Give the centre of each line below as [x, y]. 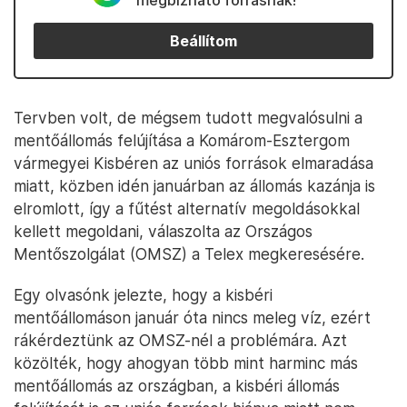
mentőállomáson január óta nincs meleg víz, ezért [192, 318]
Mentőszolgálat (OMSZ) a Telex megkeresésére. [189, 254]
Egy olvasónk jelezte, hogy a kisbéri [143, 295]
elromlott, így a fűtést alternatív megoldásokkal [187, 208]
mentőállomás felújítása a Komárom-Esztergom [182, 140]
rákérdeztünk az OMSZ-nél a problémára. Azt [180, 340]
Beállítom [203, 41]
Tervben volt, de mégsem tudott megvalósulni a [188, 118]
